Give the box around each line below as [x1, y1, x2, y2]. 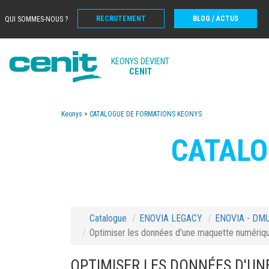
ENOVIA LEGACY [139, 213, 202, 224]
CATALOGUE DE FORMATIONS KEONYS [89, 110, 202, 118]
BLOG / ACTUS [193, 14, 238, 23]
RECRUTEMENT [96, 14, 146, 23]
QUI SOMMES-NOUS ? [5, 15, 68, 23]
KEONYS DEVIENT [111, 56, 169, 67]
